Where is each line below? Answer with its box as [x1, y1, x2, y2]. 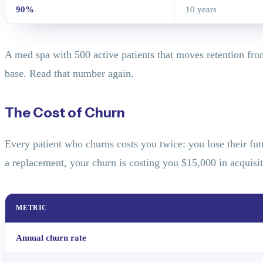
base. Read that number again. [5, 68, 134, 80]
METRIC [16, 204, 48, 212]
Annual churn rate [16, 232, 87, 243]
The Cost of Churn [5, 104, 125, 122]
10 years [186, 4, 217, 15]
